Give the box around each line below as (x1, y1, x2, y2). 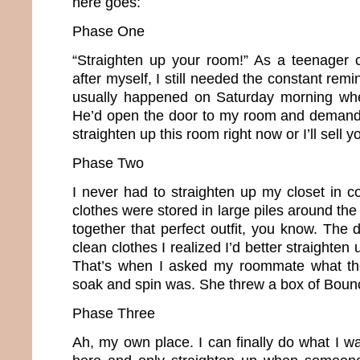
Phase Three (72, 305, 155, 321)
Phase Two (72, 154, 144, 171)
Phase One (72, 22, 145, 39)
